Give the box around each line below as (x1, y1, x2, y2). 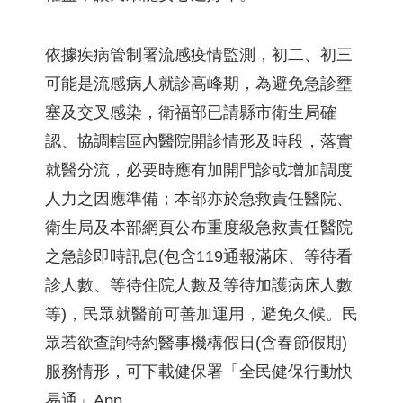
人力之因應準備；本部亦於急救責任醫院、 (45, 190, 353, 208)
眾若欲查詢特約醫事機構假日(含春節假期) (45, 334, 347, 352)
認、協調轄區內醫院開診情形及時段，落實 (45, 132, 353, 150)
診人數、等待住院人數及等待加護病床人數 (45, 276, 353, 294)
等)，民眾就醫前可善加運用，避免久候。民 (45, 305, 358, 323)
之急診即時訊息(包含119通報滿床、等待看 (45, 247, 353, 265)
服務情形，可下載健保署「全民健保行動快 (45, 363, 353, 381)
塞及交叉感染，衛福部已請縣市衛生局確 (45, 103, 336, 121)
